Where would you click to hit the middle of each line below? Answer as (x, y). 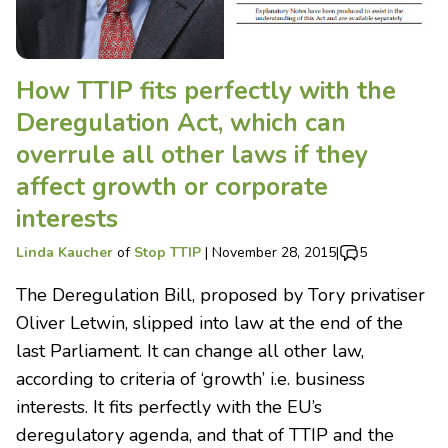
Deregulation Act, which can (181, 122)
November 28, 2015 (274, 252)
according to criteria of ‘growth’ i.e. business (190, 378)
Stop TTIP (167, 252)
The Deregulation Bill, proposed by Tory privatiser (220, 294)
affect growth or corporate (172, 186)
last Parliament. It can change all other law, (190, 350)
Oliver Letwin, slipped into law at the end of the (209, 322)
